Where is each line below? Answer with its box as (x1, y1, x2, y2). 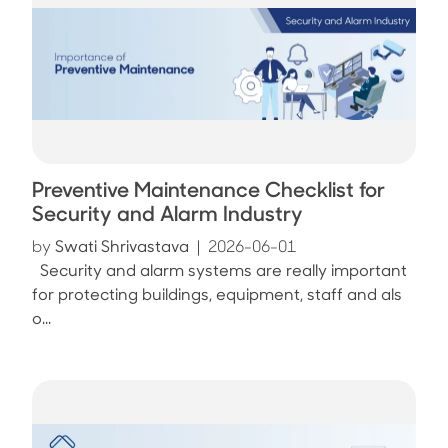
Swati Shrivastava (51, 240, 189, 256)
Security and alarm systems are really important (32, 264, 407, 280)
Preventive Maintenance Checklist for (32, 181, 385, 202)
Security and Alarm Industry (32, 205, 303, 226)
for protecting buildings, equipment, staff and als (32, 288, 402, 304)
